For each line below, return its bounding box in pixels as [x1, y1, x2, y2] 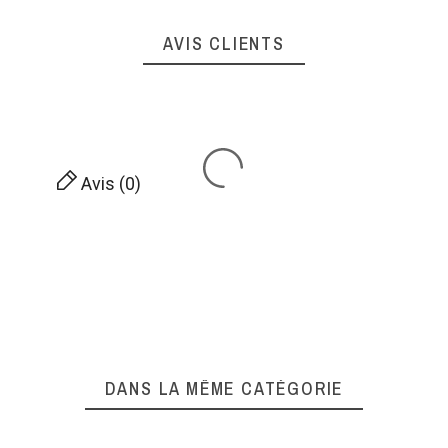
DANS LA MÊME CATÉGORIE [104, 376, 344, 402]
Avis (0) [76, 173, 141, 195]
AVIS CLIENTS [163, 31, 285, 57]
